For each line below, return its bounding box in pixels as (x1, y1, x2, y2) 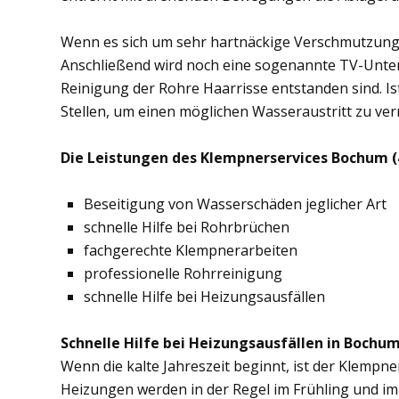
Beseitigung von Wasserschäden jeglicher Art (84, 194, 387, 214)
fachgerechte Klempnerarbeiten (84, 240, 297, 260)
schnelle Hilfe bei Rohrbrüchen (84, 217, 289, 237)
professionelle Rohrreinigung (84, 264, 282, 283)
